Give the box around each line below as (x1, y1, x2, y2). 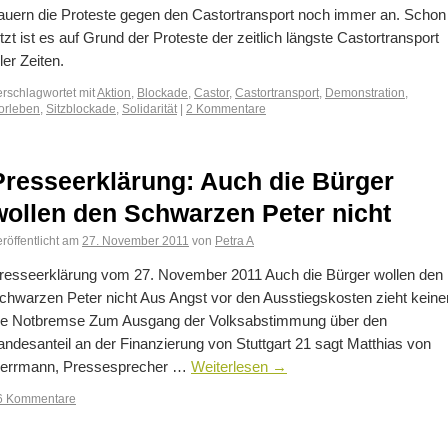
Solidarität (122, 102, 177, 115)
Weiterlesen (191, 359, 272, 375)
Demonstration (325, 86, 405, 99)
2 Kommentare (186, 102, 266, 115)
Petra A (215, 234, 254, 247)
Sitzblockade (46, 102, 116, 115)
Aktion (97, 86, 131, 99)
